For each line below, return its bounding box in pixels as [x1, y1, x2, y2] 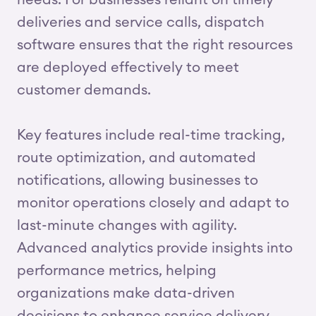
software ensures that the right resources [17, 38, 293, 52]
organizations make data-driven [17, 286, 235, 300]
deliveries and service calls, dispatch [17, 16, 265, 30]
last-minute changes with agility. [17, 219, 237, 233]
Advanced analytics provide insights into [17, 241, 293, 255]
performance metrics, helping [17, 264, 217, 278]
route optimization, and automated [17, 151, 256, 165]
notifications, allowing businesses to [17, 174, 258, 188]
